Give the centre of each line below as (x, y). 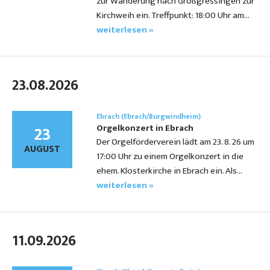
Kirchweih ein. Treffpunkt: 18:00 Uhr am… (173, 16)
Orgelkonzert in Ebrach (145, 128)
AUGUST (42, 149)
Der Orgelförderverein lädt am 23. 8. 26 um (175, 142)
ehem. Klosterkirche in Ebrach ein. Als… (169, 171)
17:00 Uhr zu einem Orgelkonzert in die (170, 157)
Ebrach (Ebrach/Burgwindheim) (149, 117)
